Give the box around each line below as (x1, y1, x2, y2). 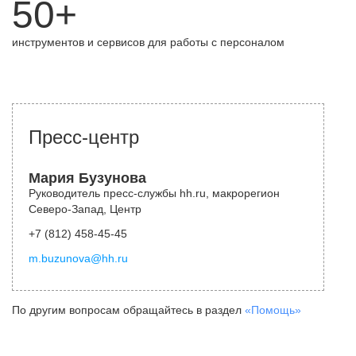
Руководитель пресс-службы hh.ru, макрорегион (29, 187, 280, 199)
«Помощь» (245, 304, 301, 316)
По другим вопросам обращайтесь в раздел (12, 304, 245, 316)
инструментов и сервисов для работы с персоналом (12, 36, 284, 48)
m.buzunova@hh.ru (29, 252, 128, 265)
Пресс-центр (29, 126, 139, 148)
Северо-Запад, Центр (29, 203, 141, 215)
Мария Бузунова (29, 170, 146, 186)
